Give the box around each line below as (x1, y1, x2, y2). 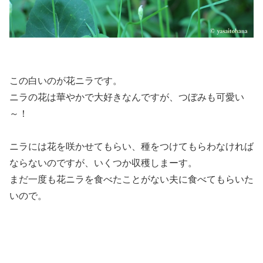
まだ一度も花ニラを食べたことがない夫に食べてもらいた (9, 174, 254, 185)
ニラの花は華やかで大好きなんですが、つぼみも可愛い (9, 92, 244, 103)
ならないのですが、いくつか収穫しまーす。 (9, 158, 197, 168)
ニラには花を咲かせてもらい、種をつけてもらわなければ (9, 141, 254, 152)
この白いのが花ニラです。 (9, 76, 122, 86)
